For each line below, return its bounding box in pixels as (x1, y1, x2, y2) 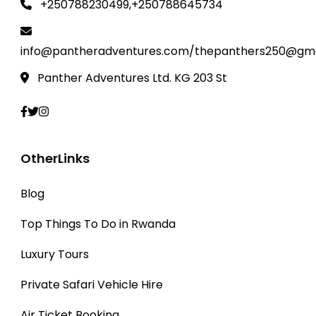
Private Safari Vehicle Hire (20, 276, 163, 293)
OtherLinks (20, 150, 90, 168)
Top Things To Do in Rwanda (20, 216, 176, 233)
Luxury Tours (20, 246, 89, 263)
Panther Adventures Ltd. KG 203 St (37, 70, 227, 87)
